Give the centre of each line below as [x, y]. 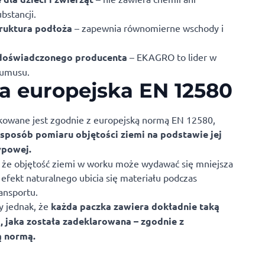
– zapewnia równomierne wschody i [148, 28]
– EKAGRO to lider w [172, 57]
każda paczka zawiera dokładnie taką [135, 206]
